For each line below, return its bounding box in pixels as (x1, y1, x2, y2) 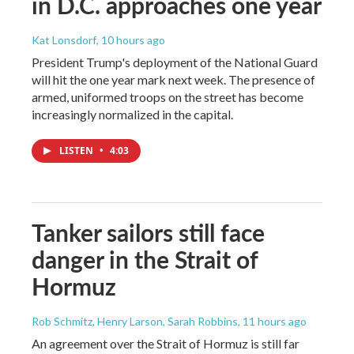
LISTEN (59, 143, 96, 157)
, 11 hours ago (238, 314, 307, 328)
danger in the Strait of (32, 242, 258, 276)
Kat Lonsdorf (32, 32, 96, 47)
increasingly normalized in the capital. (32, 106, 233, 122)
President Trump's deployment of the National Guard (32, 54, 318, 70)
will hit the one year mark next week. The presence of (32, 71, 315, 87)
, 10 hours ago (96, 32, 165, 47)
